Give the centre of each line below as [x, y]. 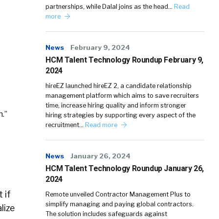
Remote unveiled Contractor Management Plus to [118, 195]
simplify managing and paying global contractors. [120, 204]
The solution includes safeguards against [107, 214]
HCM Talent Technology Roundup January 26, [125, 169]
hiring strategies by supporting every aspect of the [121, 115]
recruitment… [66, 125]
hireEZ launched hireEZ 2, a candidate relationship [119, 86]
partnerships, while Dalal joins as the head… [110, 7]
